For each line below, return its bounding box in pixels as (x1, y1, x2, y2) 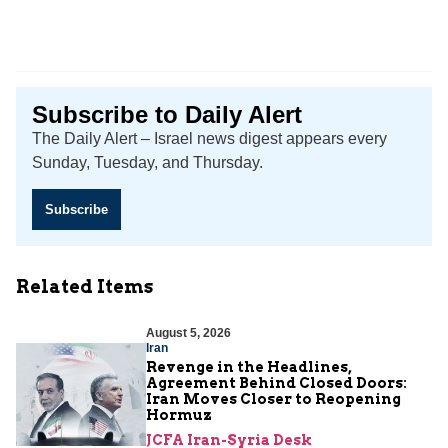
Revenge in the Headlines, (146, 359, 352, 376)
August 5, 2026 (146, 326, 231, 341)
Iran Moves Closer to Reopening (146, 391, 401, 408)
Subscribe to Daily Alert (32, 101, 302, 129)
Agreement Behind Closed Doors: (146, 375, 407, 392)
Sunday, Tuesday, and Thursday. (32, 154, 263, 172)
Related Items (16, 276, 153, 298)
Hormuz (146, 407, 212, 424)
